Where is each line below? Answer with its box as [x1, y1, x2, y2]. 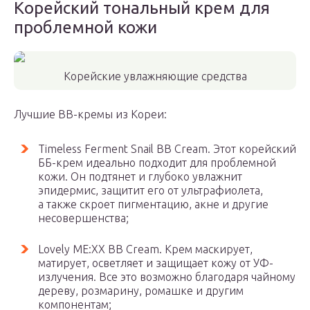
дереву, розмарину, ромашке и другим [38, 284, 244, 297]
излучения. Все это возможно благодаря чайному [38, 271, 295, 283]
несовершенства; [38, 212, 129, 224]
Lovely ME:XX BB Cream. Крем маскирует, [38, 243, 253, 255]
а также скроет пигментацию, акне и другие [38, 198, 268, 210]
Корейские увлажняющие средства [63, 70, 247, 82]
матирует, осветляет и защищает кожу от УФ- [38, 257, 273, 269]
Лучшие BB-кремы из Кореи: [14, 108, 167, 120]
